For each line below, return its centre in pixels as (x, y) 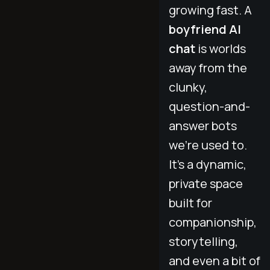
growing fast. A (210, 10)
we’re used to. (208, 145)
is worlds (221, 48)
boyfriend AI (205, 29)
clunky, (188, 87)
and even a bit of (215, 260)
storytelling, (203, 241)
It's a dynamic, (208, 164)
